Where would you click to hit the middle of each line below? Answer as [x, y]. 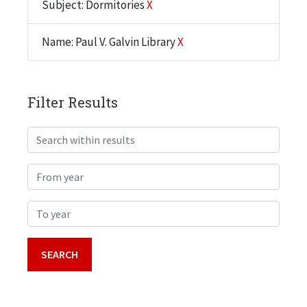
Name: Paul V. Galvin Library [110, 41]
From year [51, 172]
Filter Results [73, 102]
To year [45, 209]
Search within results [79, 135]
